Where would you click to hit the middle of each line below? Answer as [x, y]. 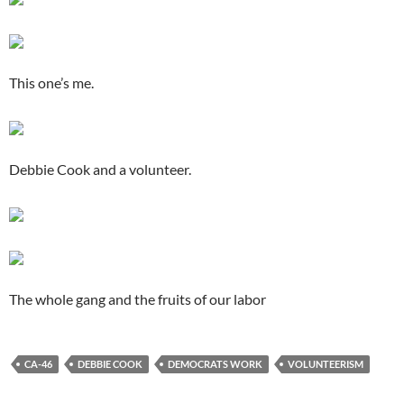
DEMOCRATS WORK [215, 364]
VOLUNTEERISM [326, 364]
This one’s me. [51, 83]
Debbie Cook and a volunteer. [100, 170]
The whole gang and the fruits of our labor [138, 299]
